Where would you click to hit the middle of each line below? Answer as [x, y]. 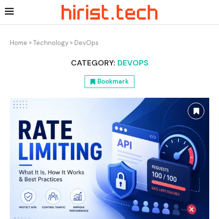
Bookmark [113, 82]
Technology [51, 43]
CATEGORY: [93, 63]
